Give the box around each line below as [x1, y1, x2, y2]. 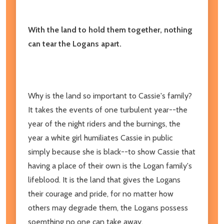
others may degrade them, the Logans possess [28, 202, 188, 212]
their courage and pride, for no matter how [28, 188, 173, 198]
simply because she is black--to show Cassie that [28, 146, 195, 156]
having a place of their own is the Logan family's [28, 160, 192, 170]
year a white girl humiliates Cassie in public [28, 132, 172, 142]
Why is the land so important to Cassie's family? [28, 90, 192, 100]
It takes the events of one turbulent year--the [28, 104, 187, 114]
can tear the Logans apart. [28, 38, 121, 48]
